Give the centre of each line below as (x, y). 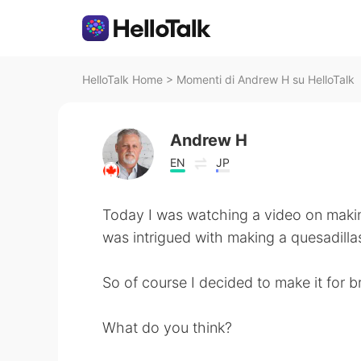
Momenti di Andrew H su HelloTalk (266, 79)
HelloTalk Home (122, 79)
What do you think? (167, 328)
